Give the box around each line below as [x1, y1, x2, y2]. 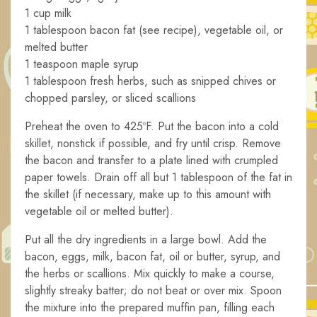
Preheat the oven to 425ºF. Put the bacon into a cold [25, 118, 279, 135]
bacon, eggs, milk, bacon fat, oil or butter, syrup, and [25, 248, 280, 265]
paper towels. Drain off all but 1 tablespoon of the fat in [25, 169, 292, 186]
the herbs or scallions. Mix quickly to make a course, [25, 265, 275, 282]
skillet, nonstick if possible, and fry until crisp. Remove [25, 135, 281, 152]
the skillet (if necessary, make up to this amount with [25, 186, 271, 203]
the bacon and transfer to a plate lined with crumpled [25, 152, 278, 169]
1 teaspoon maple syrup [25, 56, 139, 73]
